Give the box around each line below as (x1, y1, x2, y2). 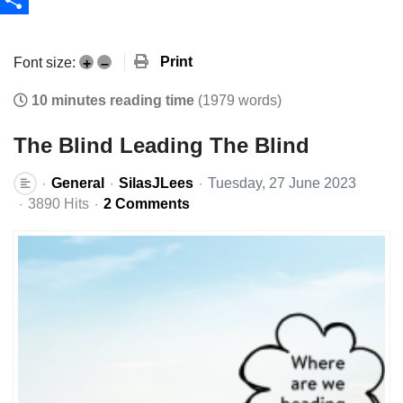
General (51, 175, 104, 191)
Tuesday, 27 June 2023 (208, 175, 356, 191)
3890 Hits (28, 196, 89, 211)
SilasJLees (119, 175, 193, 191)
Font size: (13, 54, 76, 70)
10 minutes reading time (31, 93, 194, 108)
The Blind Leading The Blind (13, 133, 309, 157)
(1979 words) (198, 93, 282, 108)
